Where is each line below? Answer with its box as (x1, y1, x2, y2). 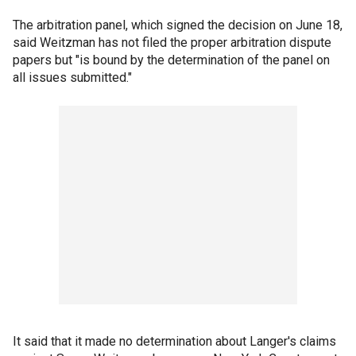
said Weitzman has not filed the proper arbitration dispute (13, 35, 331, 50)
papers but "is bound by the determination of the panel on (13, 52, 330, 68)
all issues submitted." (13, 70, 132, 85)
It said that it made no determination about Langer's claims (13, 334, 336, 349)
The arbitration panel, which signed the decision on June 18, (13, 17, 342, 33)
